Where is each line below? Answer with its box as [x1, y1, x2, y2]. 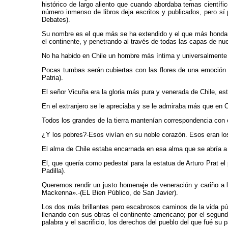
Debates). [42, 16, 70, 23]
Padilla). [42, 167, 66, 175]
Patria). [42, 74, 63, 81]
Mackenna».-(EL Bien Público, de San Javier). [42, 189, 178, 196]
